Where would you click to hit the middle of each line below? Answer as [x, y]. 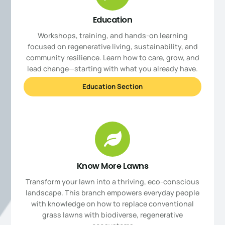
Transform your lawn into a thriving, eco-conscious [113, 181]
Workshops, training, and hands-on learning [113, 35]
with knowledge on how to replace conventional [113, 203]
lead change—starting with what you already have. [113, 68]
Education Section [113, 86]
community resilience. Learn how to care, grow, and [113, 57]
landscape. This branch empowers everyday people [113, 192]
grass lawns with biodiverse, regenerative [113, 214]
